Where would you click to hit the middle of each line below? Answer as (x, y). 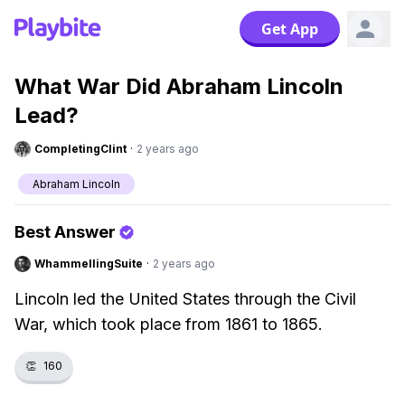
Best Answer (65, 232)
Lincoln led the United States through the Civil (185, 299)
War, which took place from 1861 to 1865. (169, 324)
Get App (290, 29)
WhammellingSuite (89, 264)
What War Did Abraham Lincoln (179, 86)
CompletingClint (80, 149)
